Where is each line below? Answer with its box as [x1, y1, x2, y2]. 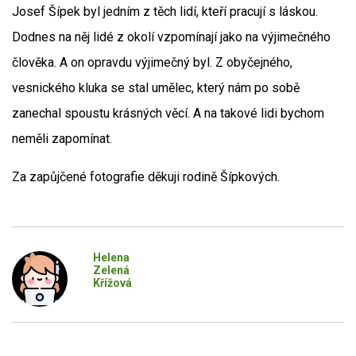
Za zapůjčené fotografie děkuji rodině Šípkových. [12, 169, 280, 184]
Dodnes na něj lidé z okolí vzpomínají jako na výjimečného [12, 29, 331, 44]
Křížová [92, 277, 132, 289]
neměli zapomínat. [12, 131, 112, 146]
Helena [92, 251, 130, 264]
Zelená [92, 264, 130, 277]
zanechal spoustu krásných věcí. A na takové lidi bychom [12, 106, 324, 121]
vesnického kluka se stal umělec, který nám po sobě [12, 80, 300, 95]
